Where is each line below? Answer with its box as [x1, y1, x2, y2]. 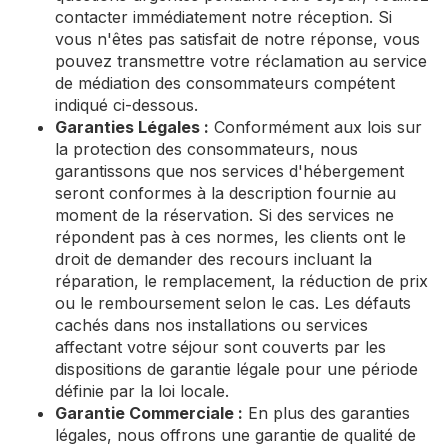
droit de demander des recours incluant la [55, 249, 372, 269]
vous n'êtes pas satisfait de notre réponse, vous [55, 29, 420, 49]
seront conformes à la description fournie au [55, 183, 396, 203]
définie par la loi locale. [55, 381, 229, 401]
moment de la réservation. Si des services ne [55, 205, 394, 225]
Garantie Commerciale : [55, 403, 243, 423]
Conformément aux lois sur [209, 117, 422, 137]
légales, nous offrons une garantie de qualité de [55, 425, 416, 445]
